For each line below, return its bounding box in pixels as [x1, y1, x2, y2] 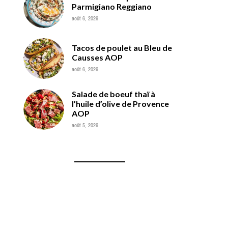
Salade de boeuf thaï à [72, 89, 155, 99]
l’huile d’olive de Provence [72, 98, 169, 108]
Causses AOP [72, 52, 123, 62]
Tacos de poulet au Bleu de [72, 42, 172, 52]
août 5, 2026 [72, 120, 98, 130]
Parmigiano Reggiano [72, 1, 152, 11]
